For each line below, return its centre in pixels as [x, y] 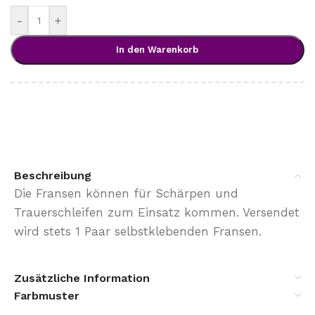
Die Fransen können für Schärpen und [126, 194]
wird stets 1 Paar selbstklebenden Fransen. [138, 232]
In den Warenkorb [157, 50]
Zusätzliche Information [82, 278]
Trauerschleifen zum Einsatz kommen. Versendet [157, 213]
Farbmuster [47, 296]
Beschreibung [53, 176]
